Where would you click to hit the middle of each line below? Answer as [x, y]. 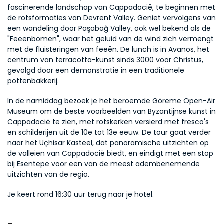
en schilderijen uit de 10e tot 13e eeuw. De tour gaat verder [109, 132]
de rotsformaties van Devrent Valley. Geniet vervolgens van [112, 18]
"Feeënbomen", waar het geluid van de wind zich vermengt [111, 39]
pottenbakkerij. [33, 81]
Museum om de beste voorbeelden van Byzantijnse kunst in [112, 111]
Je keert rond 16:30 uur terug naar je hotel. [81, 194]
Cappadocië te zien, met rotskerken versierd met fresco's [108, 122]
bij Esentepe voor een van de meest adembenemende [104, 164]
